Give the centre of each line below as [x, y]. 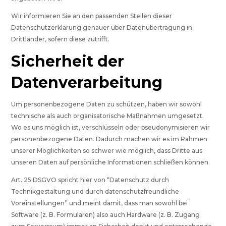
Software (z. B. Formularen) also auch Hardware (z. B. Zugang [106, 215]
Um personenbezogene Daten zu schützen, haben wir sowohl [107, 104]
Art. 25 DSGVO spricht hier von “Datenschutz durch [90, 180]
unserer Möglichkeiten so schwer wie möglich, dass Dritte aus [107, 151]
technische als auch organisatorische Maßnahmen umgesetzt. [108, 116]
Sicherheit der [68, 62]
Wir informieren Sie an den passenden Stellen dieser [92, 16]
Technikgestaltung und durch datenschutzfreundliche [95, 192]
